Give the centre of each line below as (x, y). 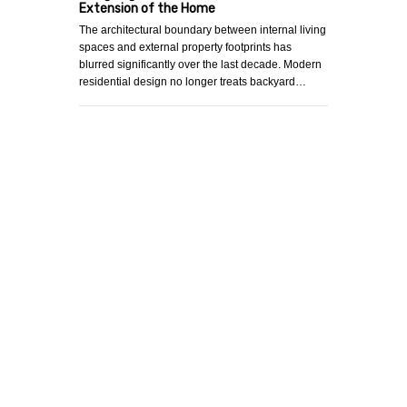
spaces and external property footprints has (185, 48)
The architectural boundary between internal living (203, 30)
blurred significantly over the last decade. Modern (200, 65)
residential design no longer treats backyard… (193, 82)
